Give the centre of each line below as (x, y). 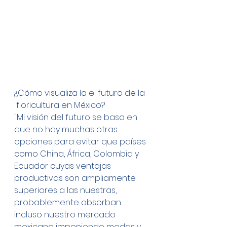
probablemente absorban (69, 203)
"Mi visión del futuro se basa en (77, 118)
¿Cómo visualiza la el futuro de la (81, 93)
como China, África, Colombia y (78, 154)
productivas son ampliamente (76, 178)
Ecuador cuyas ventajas (64, 166)
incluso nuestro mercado (66, 215)
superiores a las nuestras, (66, 191)
